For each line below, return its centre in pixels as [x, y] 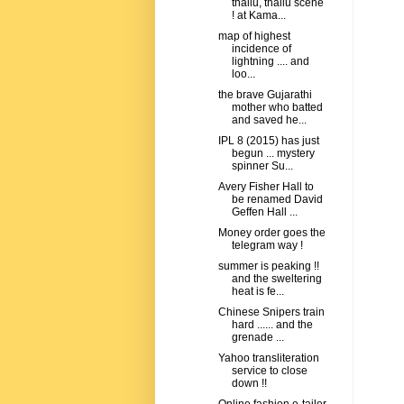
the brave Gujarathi [265, 95]
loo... [243, 74]
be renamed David [277, 200]
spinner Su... [262, 166]
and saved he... [269, 120]
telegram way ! [267, 246]
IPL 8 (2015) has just [268, 141]
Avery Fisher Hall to [266, 187]
